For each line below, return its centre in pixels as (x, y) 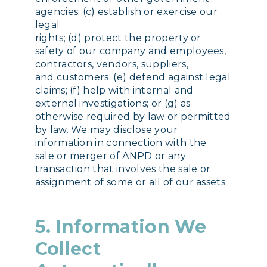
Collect (68, 249)
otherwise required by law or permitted (133, 117)
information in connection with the (121, 143)
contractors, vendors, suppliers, (111, 64)
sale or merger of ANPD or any (110, 156)
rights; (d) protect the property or (118, 38)
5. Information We (121, 227)
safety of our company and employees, (131, 51)
